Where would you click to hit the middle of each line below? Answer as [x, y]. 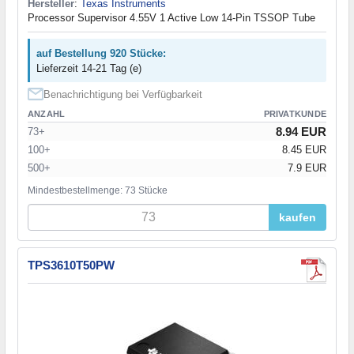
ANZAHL [47, 114]
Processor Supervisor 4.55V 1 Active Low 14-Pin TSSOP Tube [171, 18]
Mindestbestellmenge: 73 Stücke [98, 191]
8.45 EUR [304, 150]
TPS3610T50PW [71, 265]
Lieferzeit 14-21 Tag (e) [89, 69]
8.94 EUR [301, 132]
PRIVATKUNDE [295, 114]
